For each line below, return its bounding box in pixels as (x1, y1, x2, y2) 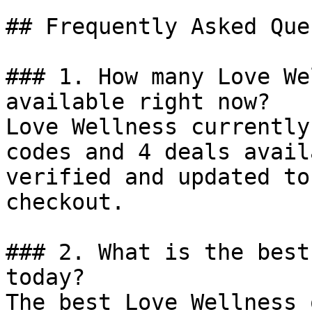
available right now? (6, 89, 270, 114)
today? (6, 265, 85, 290)
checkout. (6, 189, 125, 214)
